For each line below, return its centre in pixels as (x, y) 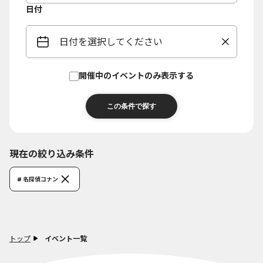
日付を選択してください (111, 42)
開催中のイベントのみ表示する (136, 76)
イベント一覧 (66, 239)
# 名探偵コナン (38, 179)
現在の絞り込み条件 (52, 154)
